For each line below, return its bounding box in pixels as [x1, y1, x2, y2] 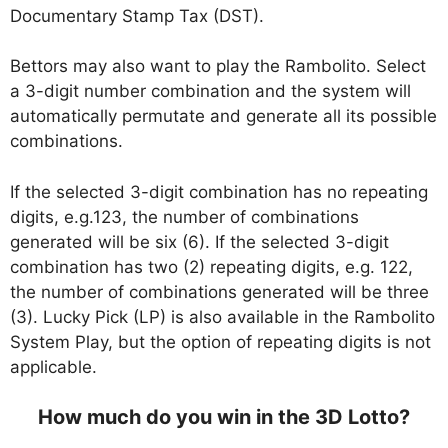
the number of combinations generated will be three [10, 281, 429, 302]
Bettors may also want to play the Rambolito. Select [10, 56, 426, 77]
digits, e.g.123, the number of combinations [10, 206, 359, 227]
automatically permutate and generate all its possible [10, 106, 437, 127]
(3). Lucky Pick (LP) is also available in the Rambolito [10, 306, 435, 327]
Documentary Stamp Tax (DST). [10, 5, 264, 26]
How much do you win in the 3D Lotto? [38, 405, 410, 430]
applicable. [10, 356, 97, 377]
